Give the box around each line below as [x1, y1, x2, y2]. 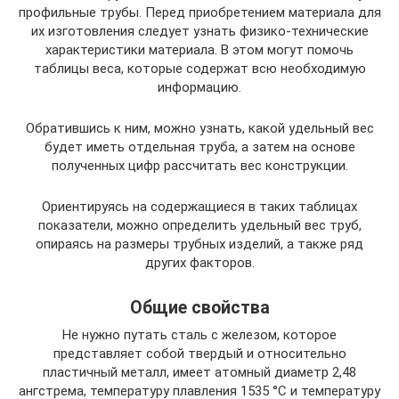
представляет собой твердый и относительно [53, 345, 346, 362]
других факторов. [144, 254, 255, 271]
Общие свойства [129, 297, 270, 318]
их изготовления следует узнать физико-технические [30, 22, 369, 39]
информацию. [158, 78, 241, 95]
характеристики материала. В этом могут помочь [45, 41, 354, 58]
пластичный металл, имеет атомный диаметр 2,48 [43, 363, 356, 380]
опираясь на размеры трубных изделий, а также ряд [36, 235, 363, 252]
